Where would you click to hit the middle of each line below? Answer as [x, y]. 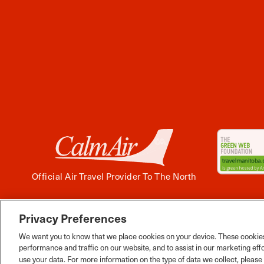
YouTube [162, 219]
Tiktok [222, 219]
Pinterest [197, 219]
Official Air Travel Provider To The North [114, 176]
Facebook [67, 219]
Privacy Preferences [73, 218]
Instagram [101, 219]
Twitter [125, 219]
